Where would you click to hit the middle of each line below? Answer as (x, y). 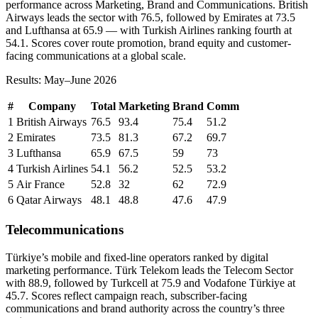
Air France (40, 185)
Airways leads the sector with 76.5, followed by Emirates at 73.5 (150, 18)
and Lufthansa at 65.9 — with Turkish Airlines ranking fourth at (149, 31)
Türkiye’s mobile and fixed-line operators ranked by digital (137, 257)
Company (52, 106)
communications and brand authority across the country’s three (145, 308)
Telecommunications (65, 229)
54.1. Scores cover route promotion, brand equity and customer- (148, 43)
